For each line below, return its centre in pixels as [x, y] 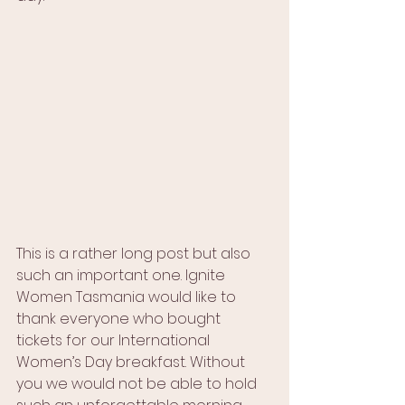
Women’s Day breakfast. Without [132, 363]
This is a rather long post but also [135, 254]
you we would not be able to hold [138, 384]
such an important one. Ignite [122, 276]
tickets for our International [115, 341]
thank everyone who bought [120, 319]
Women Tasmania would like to [128, 297]
